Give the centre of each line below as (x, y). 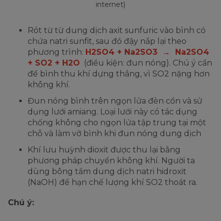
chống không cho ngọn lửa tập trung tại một (117, 123)
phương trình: (56, 52)
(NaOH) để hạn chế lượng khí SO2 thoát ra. (113, 183)
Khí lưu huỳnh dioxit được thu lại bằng (104, 150)
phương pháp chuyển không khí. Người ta (111, 161)
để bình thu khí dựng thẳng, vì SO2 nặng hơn (119, 74)
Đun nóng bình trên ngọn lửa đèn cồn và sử (115, 101)
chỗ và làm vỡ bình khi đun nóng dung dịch (114, 134)
